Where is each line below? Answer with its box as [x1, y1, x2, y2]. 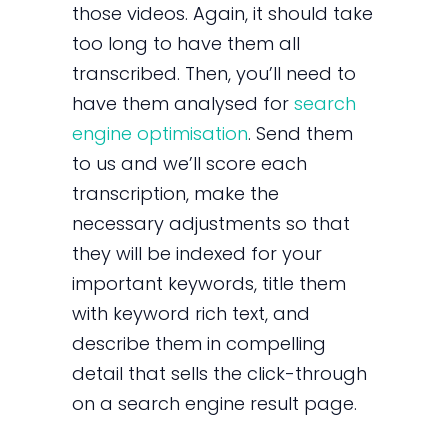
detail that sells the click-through [72, 361, 368, 387]
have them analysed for [72, 91, 295, 117]
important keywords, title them [72, 271, 347, 297]
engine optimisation [72, 121, 249, 147]
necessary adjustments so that [72, 211, 351, 237]
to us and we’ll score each [72, 151, 308, 177]
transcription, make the [72, 181, 280, 207]
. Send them [248, 121, 354, 147]
